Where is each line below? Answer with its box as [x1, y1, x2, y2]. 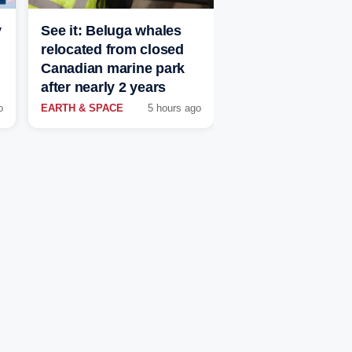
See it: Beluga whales [41, 23, 181, 39]
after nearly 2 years [41, 79, 166, 96]
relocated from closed [41, 42, 184, 58]
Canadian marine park [41, 60, 185, 77]
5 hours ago [148, 102, 201, 115]
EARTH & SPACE [41, 102, 123, 115]
